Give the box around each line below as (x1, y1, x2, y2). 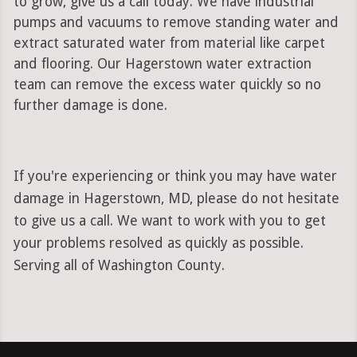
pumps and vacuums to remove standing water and (13, 14, 339, 31)
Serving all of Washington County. (13, 257, 225, 274)
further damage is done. (13, 97, 167, 114)
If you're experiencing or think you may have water (13, 168, 337, 185)
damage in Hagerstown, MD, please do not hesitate (13, 190, 339, 207)
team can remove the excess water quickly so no (13, 76, 321, 93)
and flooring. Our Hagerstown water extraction (13, 56, 312, 73)
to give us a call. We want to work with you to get (13, 213, 326, 229)
